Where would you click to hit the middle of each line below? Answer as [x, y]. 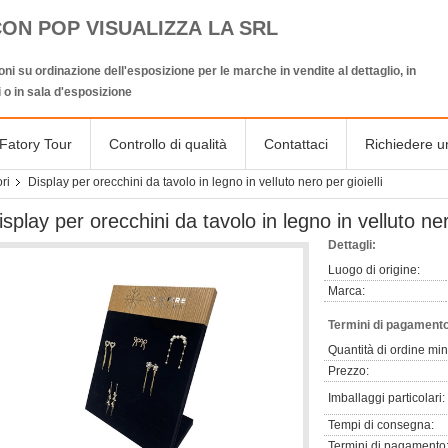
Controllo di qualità [168, 144]
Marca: [346, 291]
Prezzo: [348, 371]
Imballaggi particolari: [386, 398]
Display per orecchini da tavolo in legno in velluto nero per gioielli [205, 182]
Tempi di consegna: [381, 425]
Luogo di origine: [374, 270]
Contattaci [296, 144]
